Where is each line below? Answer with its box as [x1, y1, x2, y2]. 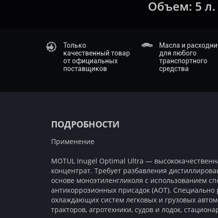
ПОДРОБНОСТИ [51, 118, 120, 130]
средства [159, 65, 189, 73]
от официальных [63, 57, 118, 65]
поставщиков [63, 65, 107, 73]
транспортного [159, 57, 208, 65]
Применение [51, 137, 94, 146]
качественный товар [63, 49, 130, 57]
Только [63, 41, 86, 49]
